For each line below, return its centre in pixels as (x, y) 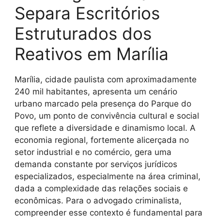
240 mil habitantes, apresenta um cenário (96, 92)
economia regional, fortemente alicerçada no (102, 140)
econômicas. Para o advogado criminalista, (98, 201)
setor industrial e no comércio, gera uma (93, 152)
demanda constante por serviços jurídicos (96, 164)
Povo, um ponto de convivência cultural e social (107, 116)
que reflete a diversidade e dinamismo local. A (105, 128)
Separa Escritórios (87, 13)
